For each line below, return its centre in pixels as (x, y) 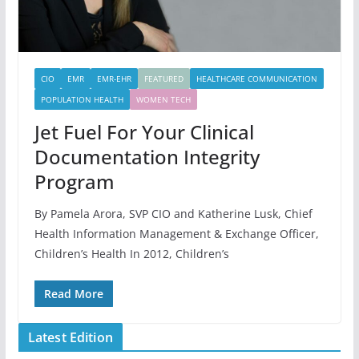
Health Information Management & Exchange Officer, (176, 234)
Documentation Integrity (147, 157)
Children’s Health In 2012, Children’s (131, 254)
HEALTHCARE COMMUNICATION (256, 79)
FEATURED (163, 79)
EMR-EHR (114, 79)
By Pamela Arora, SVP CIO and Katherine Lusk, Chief (173, 214)
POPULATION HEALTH (82, 100)
